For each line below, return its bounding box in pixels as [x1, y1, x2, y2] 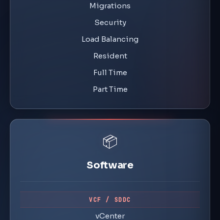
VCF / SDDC [88, 196, 132, 203]
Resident [93, 51, 127, 60]
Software [86, 159, 134, 171]
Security [94, 18, 126, 27]
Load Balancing [82, 34, 138, 44]
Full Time [93, 68, 127, 77]
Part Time [92, 84, 128, 94]
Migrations [89, 1, 131, 10]
